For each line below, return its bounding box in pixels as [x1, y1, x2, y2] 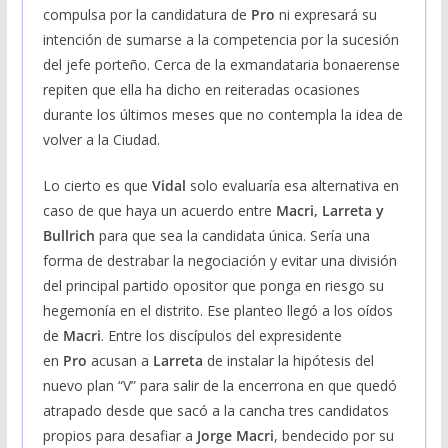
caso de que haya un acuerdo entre [42, 200, 276, 220]
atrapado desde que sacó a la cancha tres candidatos [42, 400, 389, 420]
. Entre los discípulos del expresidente [100, 325, 342, 345]
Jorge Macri [196, 425, 274, 445]
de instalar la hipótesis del [206, 350, 374, 370]
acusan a [90, 350, 153, 370]
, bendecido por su [273, 425, 394, 445]
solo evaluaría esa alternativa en [189, 175, 399, 195]
